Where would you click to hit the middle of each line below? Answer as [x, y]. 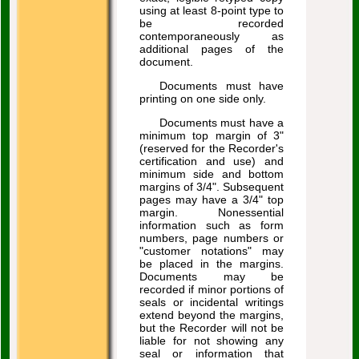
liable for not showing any [212, 341]
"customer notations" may [212, 251]
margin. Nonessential [212, 212]
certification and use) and [212, 161]
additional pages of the [212, 49]
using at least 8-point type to [212, 10]
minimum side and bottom [212, 174]
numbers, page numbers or [212, 238]
